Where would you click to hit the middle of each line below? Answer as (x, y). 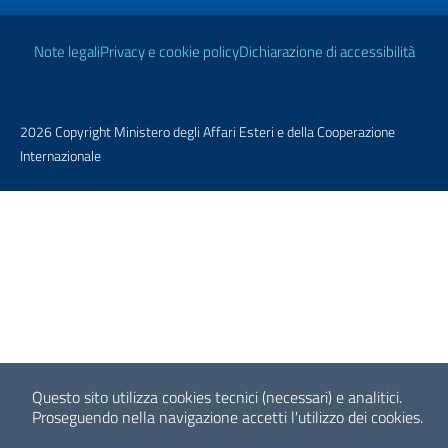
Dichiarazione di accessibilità (326, 51)
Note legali (66, 51)
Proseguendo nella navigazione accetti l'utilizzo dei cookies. (227, 417)
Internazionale (60, 155)
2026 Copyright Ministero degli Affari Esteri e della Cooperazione (207, 131)
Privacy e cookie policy (169, 51)
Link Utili (63, 29)
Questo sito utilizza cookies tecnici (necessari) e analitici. (217, 397)
